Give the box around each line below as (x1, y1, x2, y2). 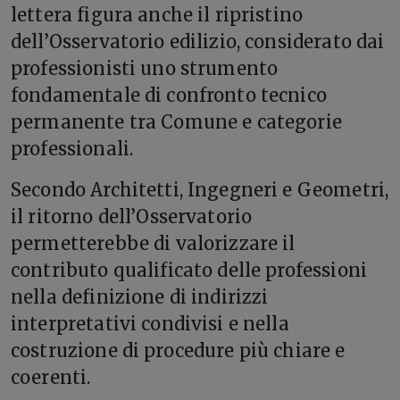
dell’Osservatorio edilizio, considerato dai (11, 29, 385, 53)
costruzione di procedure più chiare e (11, 338, 346, 362)
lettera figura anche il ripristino (11, 3, 304, 26)
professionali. (11, 137, 134, 160)
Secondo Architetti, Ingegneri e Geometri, (11, 178, 389, 201)
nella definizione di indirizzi (11, 285, 269, 308)
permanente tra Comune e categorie (11, 110, 342, 133)
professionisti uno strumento (11, 56, 279, 79)
